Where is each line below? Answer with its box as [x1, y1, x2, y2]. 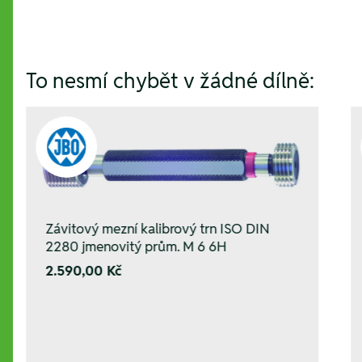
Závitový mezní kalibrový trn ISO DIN [45, 219, 269, 238]
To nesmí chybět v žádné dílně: [26, 66, 314, 95]
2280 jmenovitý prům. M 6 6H [45, 237, 226, 255]
